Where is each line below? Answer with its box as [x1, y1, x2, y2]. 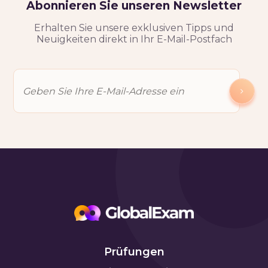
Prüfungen [103, 245, 165, 258]
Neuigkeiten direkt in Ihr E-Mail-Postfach [36, 33, 232, 45]
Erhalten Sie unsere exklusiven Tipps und [34, 22, 234, 33]
